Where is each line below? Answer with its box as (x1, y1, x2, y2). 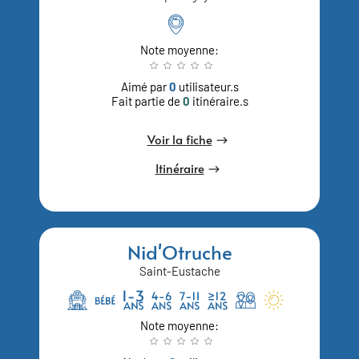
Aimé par (120, 79, 169, 94)
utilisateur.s (175, 79, 239, 94)
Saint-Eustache (139, 263, 220, 278)
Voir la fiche (147, 130, 212, 147)
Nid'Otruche (127, 238, 232, 265)
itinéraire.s (189, 93, 248, 108)
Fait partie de (111, 93, 183, 108)
